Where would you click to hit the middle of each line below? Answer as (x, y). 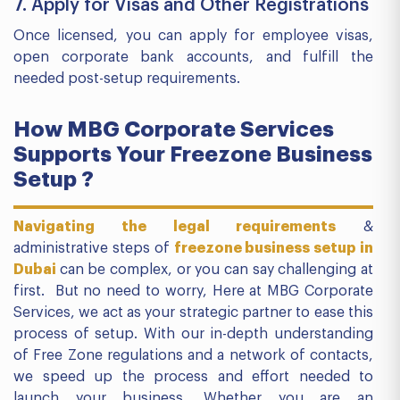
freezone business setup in (273, 248)
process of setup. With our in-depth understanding (193, 334)
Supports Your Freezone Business (193, 154)
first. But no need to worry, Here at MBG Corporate (193, 291)
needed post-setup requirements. (127, 79)
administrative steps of (94, 248)
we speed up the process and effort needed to (193, 377)
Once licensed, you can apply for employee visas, (193, 36)
